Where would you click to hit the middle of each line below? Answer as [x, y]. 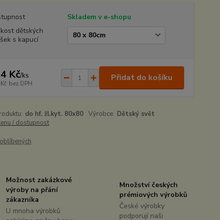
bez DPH [20, 83]
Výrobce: [102, 114]
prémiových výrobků [153, 195]
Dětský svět [136, 114]
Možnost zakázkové [39, 180]
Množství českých [148, 185]
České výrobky [142, 206]
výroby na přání [32, 190]
